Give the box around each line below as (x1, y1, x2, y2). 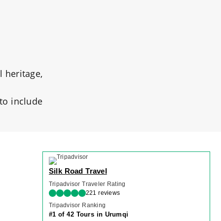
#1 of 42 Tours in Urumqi (49, 211, 129, 218)
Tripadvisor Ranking (49, 202, 106, 209)
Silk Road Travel (49, 167, 107, 175)
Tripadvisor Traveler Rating (49, 181, 126, 187)
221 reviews (86, 189, 120, 196)
